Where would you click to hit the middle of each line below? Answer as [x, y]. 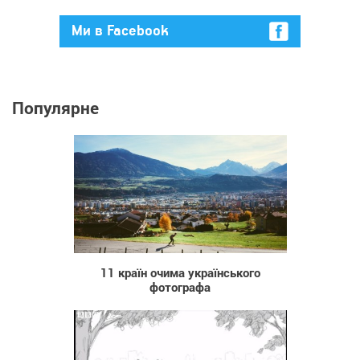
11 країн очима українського [180, 272]
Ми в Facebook [120, 31]
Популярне [55, 107]
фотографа [180, 286]
